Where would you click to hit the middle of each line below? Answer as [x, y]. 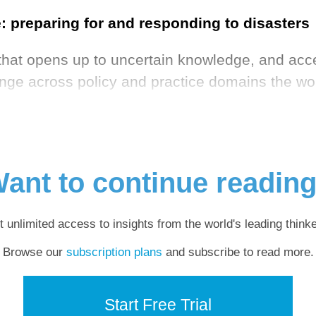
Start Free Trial [158, 305]
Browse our [34, 252]
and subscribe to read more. [238, 252]
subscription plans [114, 252]
